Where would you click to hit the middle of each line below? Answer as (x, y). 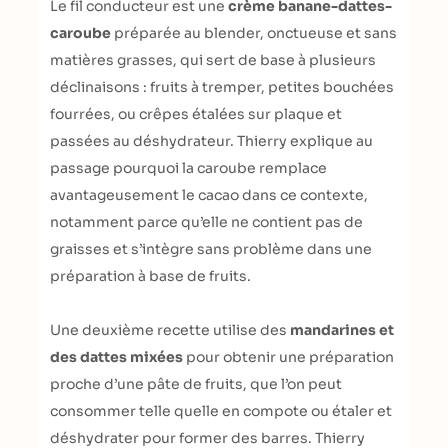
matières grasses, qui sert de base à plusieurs (213, 60)
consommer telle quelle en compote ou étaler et (221, 411)
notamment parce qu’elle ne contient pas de (206, 222)
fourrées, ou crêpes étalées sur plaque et (196, 114)
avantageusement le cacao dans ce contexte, (209, 195)
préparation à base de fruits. (150, 276)
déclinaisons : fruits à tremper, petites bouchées (222, 87)
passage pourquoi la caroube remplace (188, 168)
